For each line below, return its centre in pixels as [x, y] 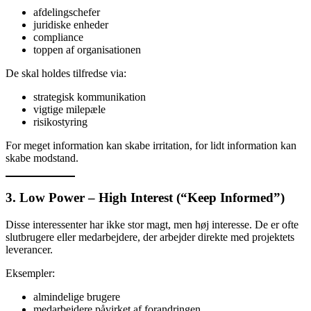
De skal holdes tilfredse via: [66, 74]
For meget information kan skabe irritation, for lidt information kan [151, 146]
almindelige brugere [77, 296]
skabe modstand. [42, 158]
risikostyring [60, 122]
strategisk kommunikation [90, 97]
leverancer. [29, 249]
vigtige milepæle [69, 110]
